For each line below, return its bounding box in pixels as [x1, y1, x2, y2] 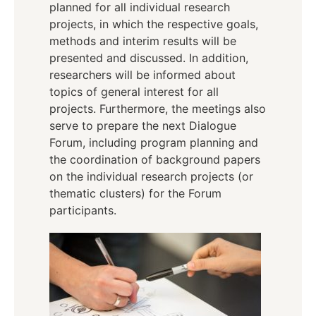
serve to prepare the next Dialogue [49, 118, 236, 133]
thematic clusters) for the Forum [49, 186, 221, 200]
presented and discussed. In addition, [49, 50, 248, 65]
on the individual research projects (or [49, 169, 253, 183]
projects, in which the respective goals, [49, 16, 258, 31]
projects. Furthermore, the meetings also [49, 101, 266, 116]
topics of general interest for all [49, 84, 219, 99]
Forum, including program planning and [49, 135, 258, 150]
